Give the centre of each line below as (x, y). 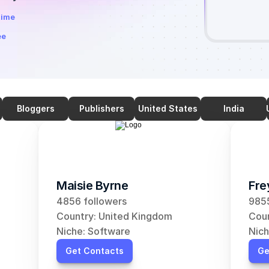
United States (168, 108)
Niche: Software (93, 231)
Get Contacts (95, 251)
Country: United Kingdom (114, 216)
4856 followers (92, 201)
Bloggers (35, 108)
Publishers (101, 108)
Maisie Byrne (92, 186)
